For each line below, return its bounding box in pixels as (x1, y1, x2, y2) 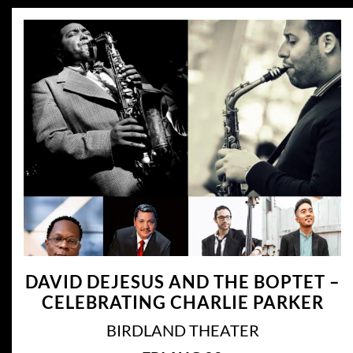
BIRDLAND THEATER (106, 320, 259, 340)
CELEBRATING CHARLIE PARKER (41, 291, 324, 313)
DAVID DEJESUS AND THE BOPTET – (24, 270, 340, 292)
